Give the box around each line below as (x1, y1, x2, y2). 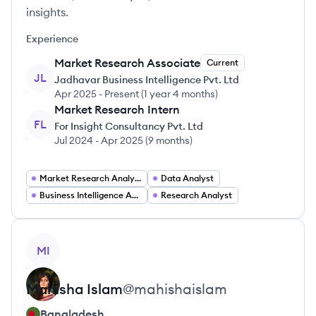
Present (104, 87, 139, 100)
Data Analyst (161, 173, 214, 183)
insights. (26, 5, 68, 19)
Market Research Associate (54, 56, 200, 70)
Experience (26, 32, 78, 45)
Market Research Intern (54, 102, 180, 116)
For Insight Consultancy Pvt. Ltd (54, 120, 203, 133)
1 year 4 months (144, 87, 215, 100)
